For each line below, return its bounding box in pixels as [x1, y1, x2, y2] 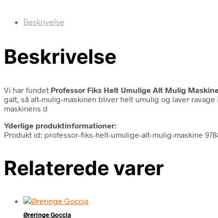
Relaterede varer [4, 155, 164, 180]
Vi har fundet [4, 85, 51, 94]
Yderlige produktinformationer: [4, 120, 116, 130]
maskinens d [4, 103, 48, 113]
